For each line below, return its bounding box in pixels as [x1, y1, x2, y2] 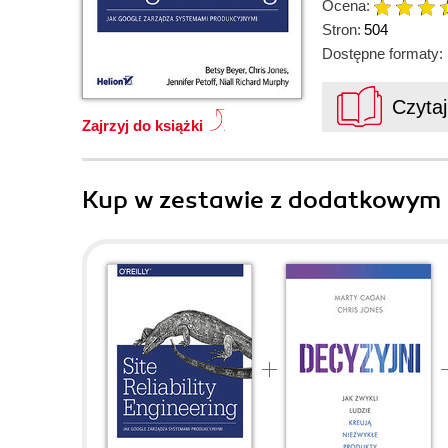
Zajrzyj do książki [82, 117, 203, 134]
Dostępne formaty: [322, 45, 443, 62]
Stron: [322, 21, 361, 38]
